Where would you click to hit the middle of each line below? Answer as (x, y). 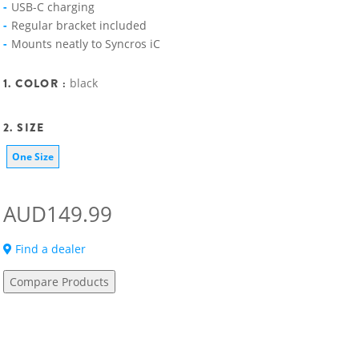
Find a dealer (49, 249)
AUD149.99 (58, 214)
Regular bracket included (79, 25)
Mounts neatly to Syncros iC (86, 44)
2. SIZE (24, 127)
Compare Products (59, 282)
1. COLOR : (37, 83)
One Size (33, 157)
